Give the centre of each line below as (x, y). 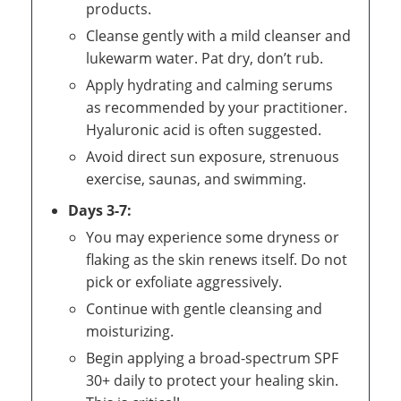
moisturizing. (130, 331)
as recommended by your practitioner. (217, 107)
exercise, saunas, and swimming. (196, 179)
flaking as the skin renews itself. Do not (217, 259)
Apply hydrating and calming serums (209, 85)
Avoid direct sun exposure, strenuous (213, 156)
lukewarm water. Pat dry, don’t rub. (205, 58)
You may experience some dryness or (213, 237)
